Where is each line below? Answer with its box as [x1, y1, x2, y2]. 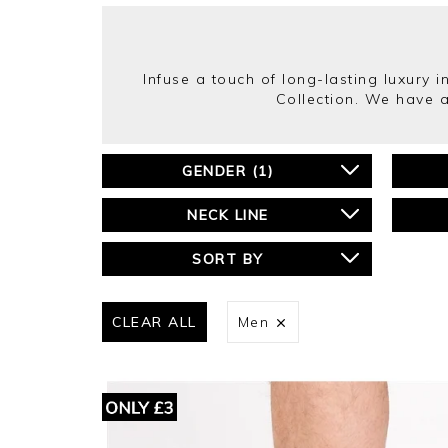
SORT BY [192, 250, 264, 268]
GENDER [182, 162, 252, 180]
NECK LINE [187, 206, 269, 224]
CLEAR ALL [112, 313, 197, 331]
